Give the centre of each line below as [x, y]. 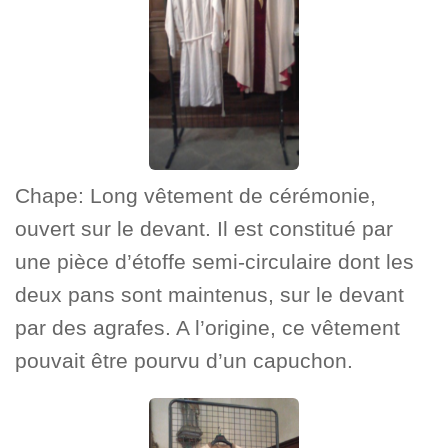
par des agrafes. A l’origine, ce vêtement [207, 328]
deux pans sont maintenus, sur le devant [209, 295]
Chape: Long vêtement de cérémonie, [195, 196]
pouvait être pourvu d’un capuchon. [184, 361]
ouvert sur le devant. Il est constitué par [204, 229]
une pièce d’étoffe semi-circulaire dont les [214, 262]
